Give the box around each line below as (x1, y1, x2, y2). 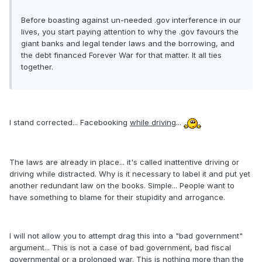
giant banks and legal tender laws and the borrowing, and (21, 39, 235, 49)
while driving (130, 118, 176, 127)
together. (21, 62, 53, 72)
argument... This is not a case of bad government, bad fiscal (9, 242, 231, 252)
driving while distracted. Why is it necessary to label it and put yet (9, 168, 250, 178)
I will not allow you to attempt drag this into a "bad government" (9, 230, 243, 240)
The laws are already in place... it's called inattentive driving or (9, 157, 239, 167)
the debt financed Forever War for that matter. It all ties (21, 50, 222, 60)
